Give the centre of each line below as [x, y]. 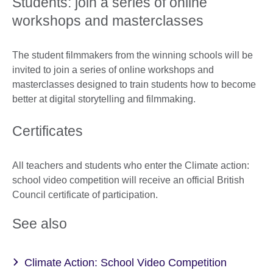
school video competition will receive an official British [128, 180]
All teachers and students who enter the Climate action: [131, 166]
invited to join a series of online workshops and [113, 70]
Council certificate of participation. [86, 195]
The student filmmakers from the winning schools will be [133, 55]
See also [40, 224]
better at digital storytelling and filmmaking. [104, 99]
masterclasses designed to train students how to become [134, 85]
